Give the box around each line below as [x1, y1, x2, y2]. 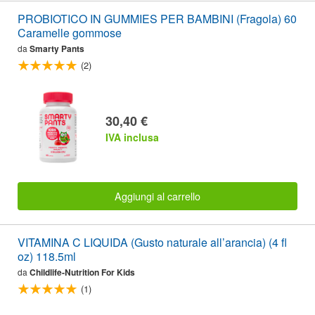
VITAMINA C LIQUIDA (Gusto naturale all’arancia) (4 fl [18, 234, 287, 251]
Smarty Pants [30, 42, 84, 56]
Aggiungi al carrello [115, 188, 200, 204]
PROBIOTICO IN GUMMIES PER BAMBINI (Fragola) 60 [18, 11, 297, 27]
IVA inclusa [105, 129, 159, 144]
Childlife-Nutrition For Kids [30, 266, 135, 279]
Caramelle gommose [18, 25, 122, 41]
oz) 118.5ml [18, 248, 76, 265]
